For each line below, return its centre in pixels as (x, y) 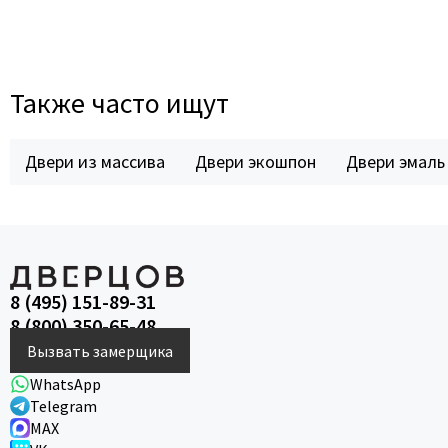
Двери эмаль (395, 161)
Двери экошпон (255, 161)
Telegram (63, 406)
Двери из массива (95, 161)
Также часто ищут (119, 103)
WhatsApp (65, 384)
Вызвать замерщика (100, 350)
